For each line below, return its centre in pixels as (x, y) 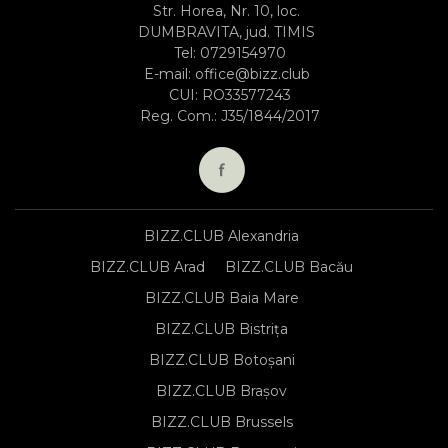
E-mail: (169, 73)
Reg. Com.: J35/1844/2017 (229, 115)
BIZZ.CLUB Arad (147, 266)
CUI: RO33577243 (229, 94)
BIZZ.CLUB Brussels (221, 421)
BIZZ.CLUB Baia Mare (221, 297)
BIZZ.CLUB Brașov (221, 390)
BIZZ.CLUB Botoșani (221, 359)
